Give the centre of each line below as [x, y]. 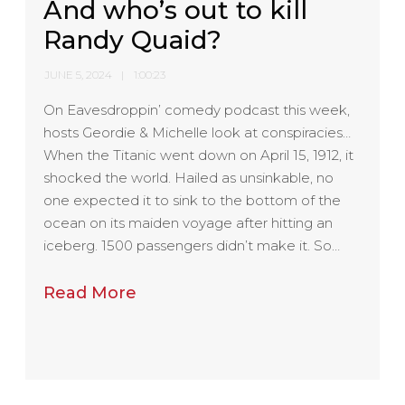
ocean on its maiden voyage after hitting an [188, 222]
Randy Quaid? [133, 39]
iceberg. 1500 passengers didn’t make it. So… [192, 245]
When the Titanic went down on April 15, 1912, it [199, 155]
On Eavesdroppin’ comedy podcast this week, [197, 109]
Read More [90, 292]
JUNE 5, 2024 [79, 74]
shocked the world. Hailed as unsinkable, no [189, 177]
